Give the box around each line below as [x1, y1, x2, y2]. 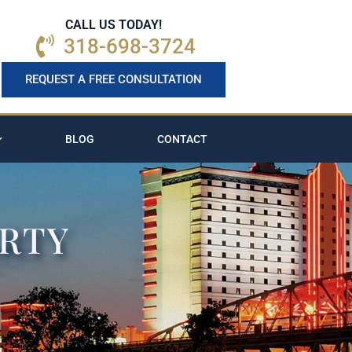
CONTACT [156, 133, 207, 145]
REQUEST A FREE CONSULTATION [24, 72, 202, 86]
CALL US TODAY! [64, 17, 162, 32]
